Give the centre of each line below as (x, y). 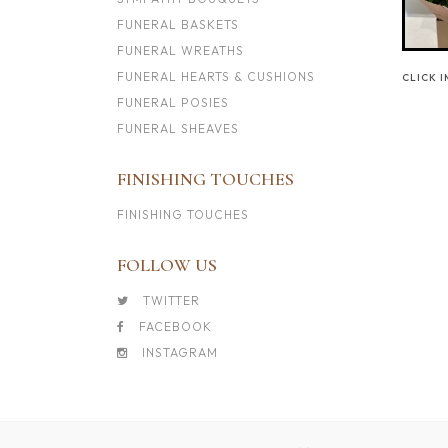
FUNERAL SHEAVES (178, 128)
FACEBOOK (173, 326)
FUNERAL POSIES (173, 102)
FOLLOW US (167, 265)
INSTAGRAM (178, 352)
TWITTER (169, 300)
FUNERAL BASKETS (178, 24)
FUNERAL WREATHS (180, 50)
